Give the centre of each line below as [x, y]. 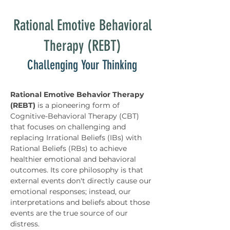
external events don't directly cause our [82, 181]
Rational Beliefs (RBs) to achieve [70, 148]
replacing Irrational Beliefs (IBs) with [77, 138]
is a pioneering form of [79, 105]
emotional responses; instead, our [72, 191]
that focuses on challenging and [69, 127]
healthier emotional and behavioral [74, 159]
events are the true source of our [70, 213]
